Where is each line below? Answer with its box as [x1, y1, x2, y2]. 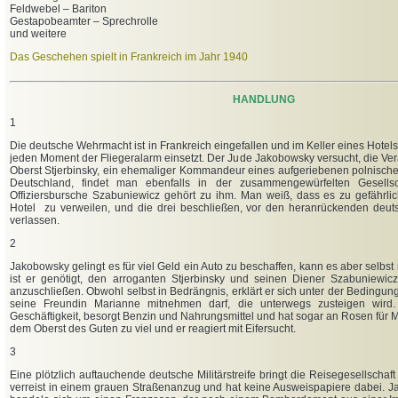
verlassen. [10, 214, 60, 227]
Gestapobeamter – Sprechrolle [10, 15, 158, 28]
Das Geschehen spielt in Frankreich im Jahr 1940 [10, 51, 248, 64]
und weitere [10, 28, 67, 41]
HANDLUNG [232, 93, 295, 107]
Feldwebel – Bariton [10, 3, 107, 16]
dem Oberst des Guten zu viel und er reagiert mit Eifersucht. [10, 322, 296, 336]
